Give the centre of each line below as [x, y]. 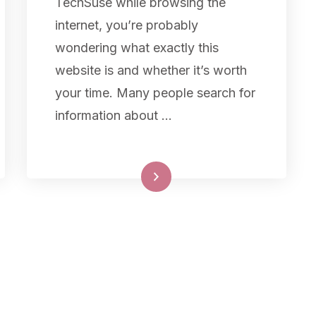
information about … [113, 115]
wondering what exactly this [136, 47]
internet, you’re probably [126, 25]
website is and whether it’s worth [151, 70]
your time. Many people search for [155, 92]
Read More [129, 176]
